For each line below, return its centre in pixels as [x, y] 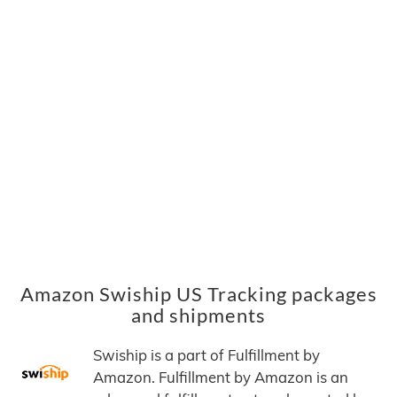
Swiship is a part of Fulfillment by [206, 355]
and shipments [198, 315]
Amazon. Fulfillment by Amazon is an [221, 378]
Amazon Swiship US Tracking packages [198, 294]
